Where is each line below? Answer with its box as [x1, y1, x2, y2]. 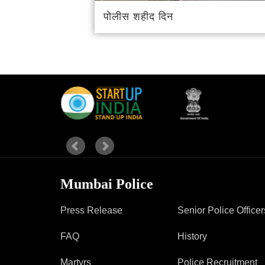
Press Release [60, 205, 122, 215]
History [177, 231, 207, 241]
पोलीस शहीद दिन [103, 10, 173, 22]
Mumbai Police [60, 176, 153, 192]
